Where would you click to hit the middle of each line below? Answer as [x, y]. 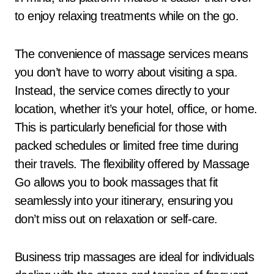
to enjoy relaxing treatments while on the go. [127, 16]
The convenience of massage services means [131, 54]
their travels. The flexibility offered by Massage [132, 164]
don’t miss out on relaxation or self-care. [116, 219]
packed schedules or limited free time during [127, 146]
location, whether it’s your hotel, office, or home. [136, 109]
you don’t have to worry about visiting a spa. [126, 72]
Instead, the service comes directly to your [122, 91]
